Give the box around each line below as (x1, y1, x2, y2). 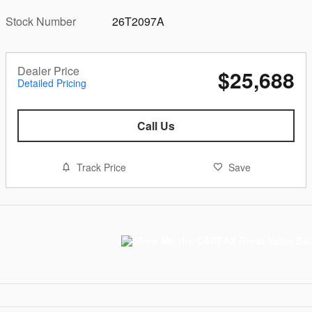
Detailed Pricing (17, 75, 86, 90)
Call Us (137, 117, 175, 134)
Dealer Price (17, 62, 79, 79)
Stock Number (6, 13, 76, 29)
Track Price (76, 159, 126, 174)
